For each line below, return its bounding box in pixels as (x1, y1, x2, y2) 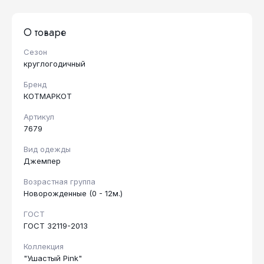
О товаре (24, 25, 66, 40)
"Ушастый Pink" (24, 253, 82, 263)
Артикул (24, 112, 54, 121)
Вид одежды (24, 144, 71, 154)
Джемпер (24, 156, 61, 166)
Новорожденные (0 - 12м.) (24, 189, 123, 198)
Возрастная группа (24, 177, 95, 186)
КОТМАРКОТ (24, 91, 72, 101)
